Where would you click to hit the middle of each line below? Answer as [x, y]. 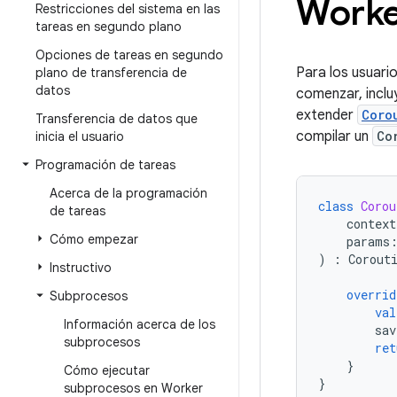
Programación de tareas [105, 165]
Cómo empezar [94, 239]
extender [327, 115]
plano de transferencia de [111, 73]
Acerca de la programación [128, 193]
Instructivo [81, 268]
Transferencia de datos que [117, 119]
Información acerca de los [140, 324]
